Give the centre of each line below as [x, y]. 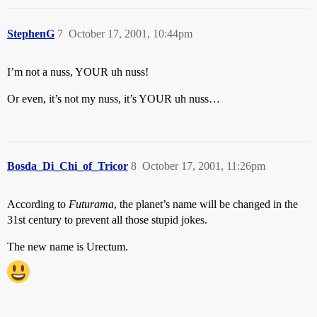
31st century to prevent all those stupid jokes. [107, 220]
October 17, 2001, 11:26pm [204, 166]
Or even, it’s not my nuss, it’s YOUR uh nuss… [114, 99]
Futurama [91, 204]
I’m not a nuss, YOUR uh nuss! [78, 72]
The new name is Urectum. [68, 247]
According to [38, 204]
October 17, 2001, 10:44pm [131, 34]
